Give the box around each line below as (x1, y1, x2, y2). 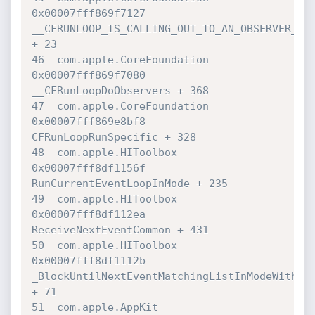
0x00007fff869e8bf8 (31, 115, 152, 128)
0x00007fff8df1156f (31, 162, 152, 174)
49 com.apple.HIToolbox (31, 193, 177, 205)
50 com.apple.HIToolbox (31, 239, 177, 252)
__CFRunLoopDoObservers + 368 (31, 84, 209, 97)
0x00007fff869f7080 (31, 69, 152, 82)
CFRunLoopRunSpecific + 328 (31, 131, 196, 143)
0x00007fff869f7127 (31, 7, 152, 20)
